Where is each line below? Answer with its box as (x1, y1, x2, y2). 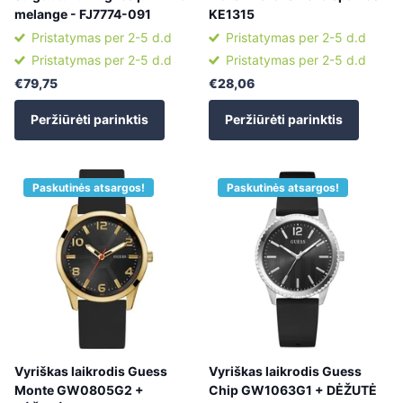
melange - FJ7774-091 (14, 6, 151, 22)
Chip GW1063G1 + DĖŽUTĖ (209, 381, 377, 398)
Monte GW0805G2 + (14, 381, 144, 398)
